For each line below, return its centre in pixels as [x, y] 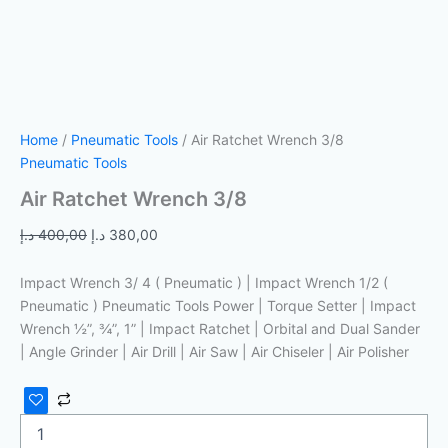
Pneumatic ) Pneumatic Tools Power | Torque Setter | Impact [218, 305]
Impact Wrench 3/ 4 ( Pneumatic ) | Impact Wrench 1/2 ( [204, 282]
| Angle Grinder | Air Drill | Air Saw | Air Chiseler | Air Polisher [214, 351]
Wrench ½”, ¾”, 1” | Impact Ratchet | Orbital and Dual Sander [220, 328]
